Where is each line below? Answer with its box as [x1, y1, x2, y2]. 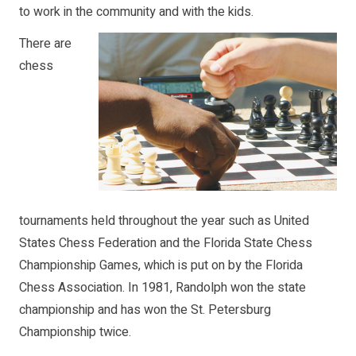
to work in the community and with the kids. [19, 2, 253, 22]
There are [19, 34, 72, 54]
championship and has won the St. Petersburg [19, 300, 271, 320]
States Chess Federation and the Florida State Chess [19, 234, 312, 253]
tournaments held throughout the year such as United [19, 211, 309, 231]
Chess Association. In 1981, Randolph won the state [19, 278, 306, 298]
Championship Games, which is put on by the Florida [19, 256, 303, 276]
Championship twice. [19, 323, 131, 342]
